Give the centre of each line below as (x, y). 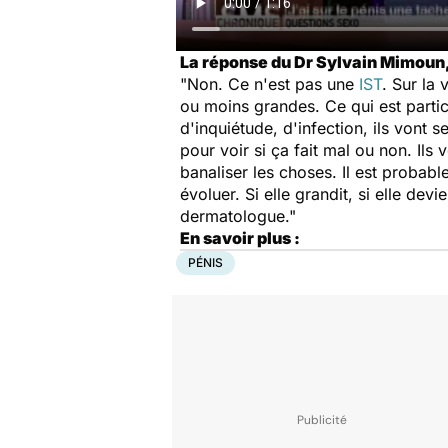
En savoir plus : (240, 238)
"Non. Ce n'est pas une (269, 84)
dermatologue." (238, 216)
